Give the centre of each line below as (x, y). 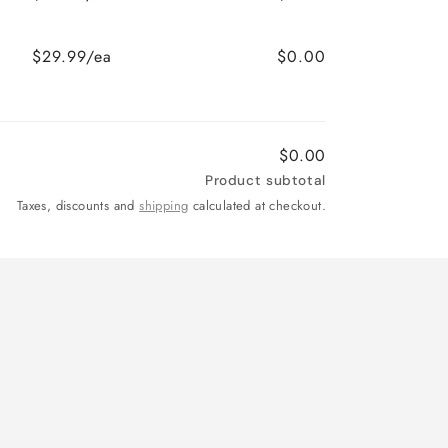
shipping (164, 205)
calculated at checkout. (257, 205)
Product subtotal (265, 180)
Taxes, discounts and (78, 205)
